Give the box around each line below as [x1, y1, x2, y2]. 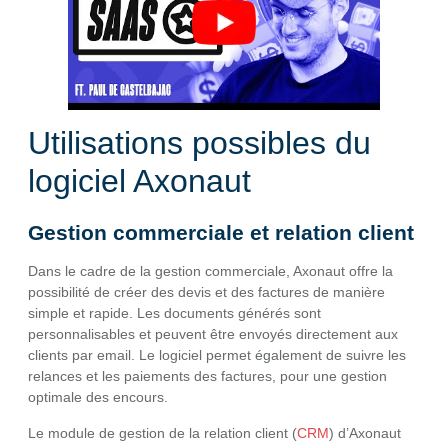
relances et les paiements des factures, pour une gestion [28, 368, 387, 385]
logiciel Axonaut [28, 163, 251, 200]
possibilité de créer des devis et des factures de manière [28, 284, 385, 301]
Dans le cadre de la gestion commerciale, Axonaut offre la [28, 263, 393, 280]
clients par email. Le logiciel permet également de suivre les [28, 347, 406, 364]
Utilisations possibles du [28, 125, 371, 162]
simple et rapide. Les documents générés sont [28, 305, 321, 322]
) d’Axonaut [329, 424, 401, 441]
